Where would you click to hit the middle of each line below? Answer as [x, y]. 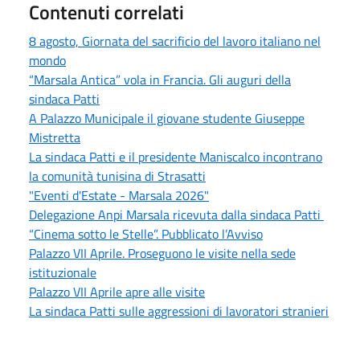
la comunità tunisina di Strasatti [117, 176]
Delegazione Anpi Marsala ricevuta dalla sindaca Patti [176, 214]
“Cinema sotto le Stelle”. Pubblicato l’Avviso [146, 233]
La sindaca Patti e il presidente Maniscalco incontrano [176, 156]
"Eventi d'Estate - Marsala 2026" [119, 195]
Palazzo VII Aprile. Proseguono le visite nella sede [162, 253]
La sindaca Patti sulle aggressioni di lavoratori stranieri [179, 311]
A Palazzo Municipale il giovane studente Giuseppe [167, 118]
